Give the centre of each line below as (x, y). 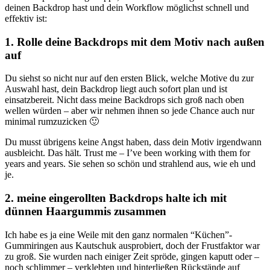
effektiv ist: (26, 18)
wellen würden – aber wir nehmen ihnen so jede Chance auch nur (130, 111)
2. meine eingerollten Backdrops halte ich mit (116, 198)
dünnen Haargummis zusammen (86, 212)
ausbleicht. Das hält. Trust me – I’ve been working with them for (127, 153)
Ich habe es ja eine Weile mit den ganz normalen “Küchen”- (118, 234)
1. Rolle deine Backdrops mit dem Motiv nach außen (135, 42)
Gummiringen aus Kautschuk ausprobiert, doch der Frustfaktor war (132, 245)
